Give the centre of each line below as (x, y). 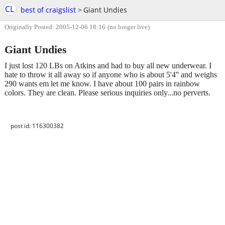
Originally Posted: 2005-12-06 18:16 (55, 27)
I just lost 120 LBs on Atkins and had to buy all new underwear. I (108, 66)
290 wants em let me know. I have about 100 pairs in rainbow (102, 84)
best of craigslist (48, 10)
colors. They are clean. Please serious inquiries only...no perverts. (107, 93)
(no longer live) (129, 27)
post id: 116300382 (37, 126)
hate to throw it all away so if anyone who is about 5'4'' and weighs (111, 75)
